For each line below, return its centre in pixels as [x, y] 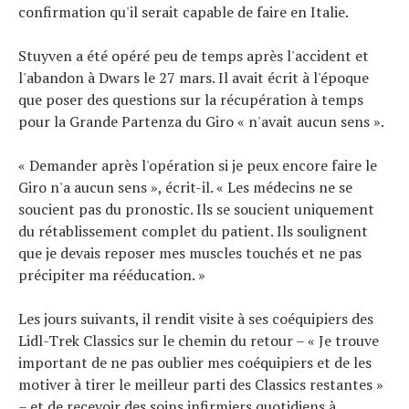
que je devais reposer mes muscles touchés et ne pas [190, 252]
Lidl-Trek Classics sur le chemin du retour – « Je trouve [199, 340]
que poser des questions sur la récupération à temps [191, 99]
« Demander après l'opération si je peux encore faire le [198, 165]
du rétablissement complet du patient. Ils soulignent [193, 231]
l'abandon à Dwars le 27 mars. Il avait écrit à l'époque [194, 77]
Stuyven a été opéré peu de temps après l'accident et [194, 55]
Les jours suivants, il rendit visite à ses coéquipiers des [196, 318]
